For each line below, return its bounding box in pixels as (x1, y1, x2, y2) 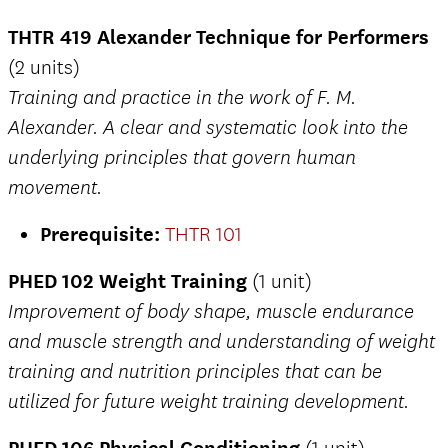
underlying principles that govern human (8, 145, 356, 170)
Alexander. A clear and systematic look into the (8, 115, 408, 140)
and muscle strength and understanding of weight (8, 329, 435, 354)
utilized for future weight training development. (8, 389, 409, 414)
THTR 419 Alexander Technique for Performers (8, 24, 429, 49)
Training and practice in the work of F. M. (8, 85, 356, 110)
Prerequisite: (40, 221, 165, 246)
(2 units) (8, 54, 80, 80)
